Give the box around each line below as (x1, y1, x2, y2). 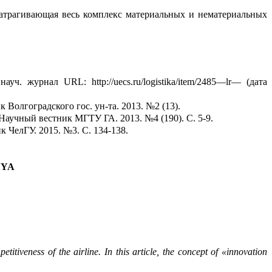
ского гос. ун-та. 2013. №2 (51, 101, 160, 112)
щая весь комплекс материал (42, 9, 165, 20)
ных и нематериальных (168, 9, 268, 20)
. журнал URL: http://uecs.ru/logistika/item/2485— (19, 76, 226, 87)
